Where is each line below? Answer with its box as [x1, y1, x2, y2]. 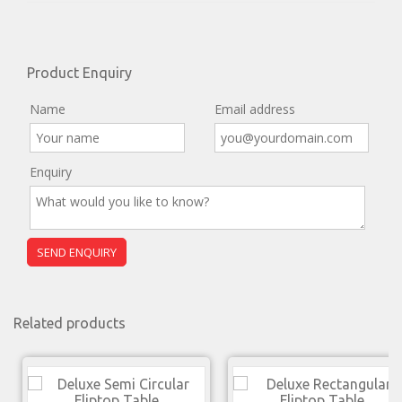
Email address [214, 100, 295, 118]
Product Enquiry [27, 65, 132, 82]
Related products [13, 315, 126, 332]
